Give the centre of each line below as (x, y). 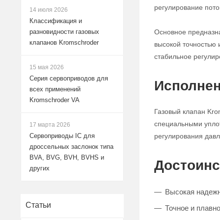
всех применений (55, 89)
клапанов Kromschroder (64, 42)
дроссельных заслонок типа (71, 147)
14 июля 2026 (49, 10)
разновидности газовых (64, 32)
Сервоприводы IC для (62, 136)
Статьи (38, 205)
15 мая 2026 (47, 67)
